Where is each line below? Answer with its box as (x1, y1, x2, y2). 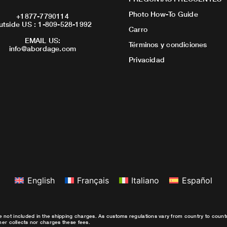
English (27, 175, 55, 185)
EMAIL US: (24, 35, 61, 45)
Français (77, 175, 109, 185)
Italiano (131, 175, 160, 185)
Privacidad (129, 55, 165, 64)
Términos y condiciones (129, 40, 207, 49)
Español (181, 175, 212, 185)
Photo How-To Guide (129, 10, 198, 19)
